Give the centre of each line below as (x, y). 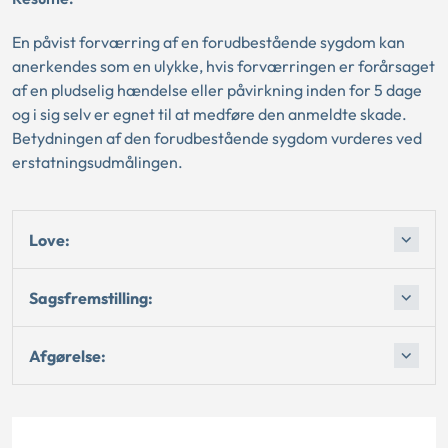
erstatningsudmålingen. (97, 162)
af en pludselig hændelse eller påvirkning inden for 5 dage (217, 90)
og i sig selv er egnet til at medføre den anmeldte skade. (209, 114)
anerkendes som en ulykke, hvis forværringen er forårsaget (223, 66)
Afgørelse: (67, 355)
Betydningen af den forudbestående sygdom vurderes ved (217, 138)
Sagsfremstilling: (91, 297)
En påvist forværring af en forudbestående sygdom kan (208, 42)
